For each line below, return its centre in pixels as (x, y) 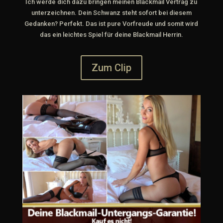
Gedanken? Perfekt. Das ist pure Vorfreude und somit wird (111, 24)
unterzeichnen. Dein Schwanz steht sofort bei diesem (111, 13)
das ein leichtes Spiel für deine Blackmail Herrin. (111, 35)
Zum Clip (111, 68)
